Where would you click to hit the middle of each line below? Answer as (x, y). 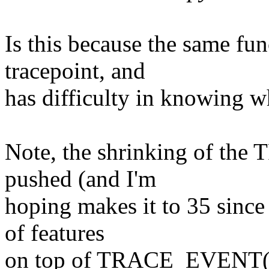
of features (55, 233)
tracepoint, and (75, 71)
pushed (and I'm (80, 179)
